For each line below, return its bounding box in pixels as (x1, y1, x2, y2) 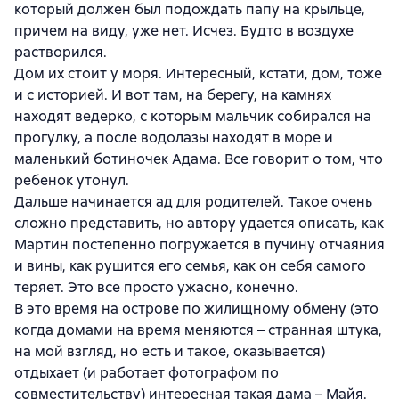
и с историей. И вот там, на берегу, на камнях (14, 85, 331, 104)
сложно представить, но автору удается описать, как (14, 213, 384, 232)
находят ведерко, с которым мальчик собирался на (14, 106, 371, 126)
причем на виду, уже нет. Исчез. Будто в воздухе (14, 20, 354, 40)
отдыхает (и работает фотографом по (14, 362, 279, 382)
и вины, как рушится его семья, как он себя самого (14, 256, 366, 275)
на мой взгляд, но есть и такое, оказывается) (14, 341, 325, 361)
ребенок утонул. (14, 170, 129, 190)
